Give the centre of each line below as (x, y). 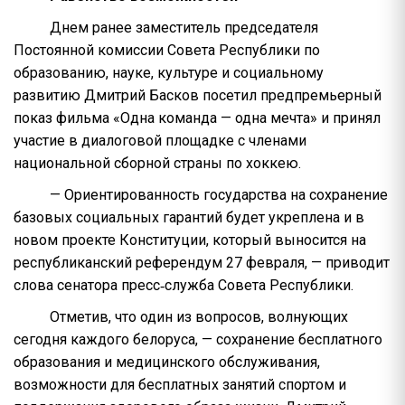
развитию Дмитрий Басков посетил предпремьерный (198, 95)
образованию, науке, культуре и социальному (169, 73)
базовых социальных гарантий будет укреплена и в (189, 217)
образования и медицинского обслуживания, (167, 362)
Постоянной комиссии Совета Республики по (167, 50)
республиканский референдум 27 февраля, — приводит (202, 263)
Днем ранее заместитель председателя (184, 28)
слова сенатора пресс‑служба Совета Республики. (184, 285)
